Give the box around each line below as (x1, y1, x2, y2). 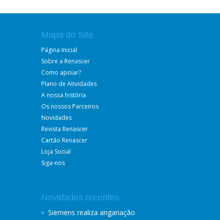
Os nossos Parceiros (41, 102, 99, 110)
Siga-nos (41, 159, 65, 167)
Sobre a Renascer (41, 57, 90, 65)
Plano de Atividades (41, 80, 97, 88)
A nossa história (41, 91, 86, 99)
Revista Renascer (41, 125, 88, 133)
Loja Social (41, 147, 71, 156)
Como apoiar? (41, 68, 81, 77)
